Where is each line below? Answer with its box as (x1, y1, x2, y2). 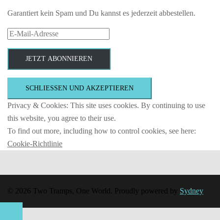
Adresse (7, 54, 32, 63)
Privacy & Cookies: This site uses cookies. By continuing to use (7, 101, 205, 110)
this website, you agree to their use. (7, 113, 116, 122)
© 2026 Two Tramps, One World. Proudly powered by (7, 186, 180, 195)
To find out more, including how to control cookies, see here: (7, 126, 196, 135)
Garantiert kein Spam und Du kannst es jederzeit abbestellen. (7, 8, 195, 17)
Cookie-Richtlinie (7, 139, 62, 148)
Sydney (180, 186, 203, 195)
